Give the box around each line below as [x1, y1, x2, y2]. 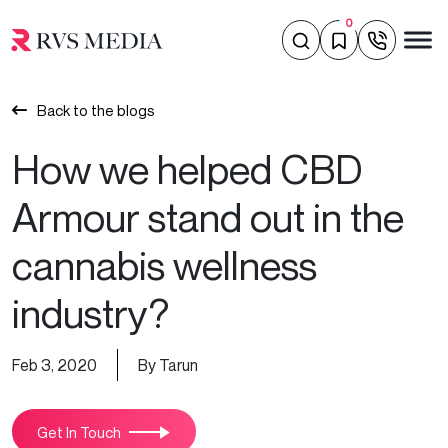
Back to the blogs [37, 101, 155, 119]
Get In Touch [37, 422, 121, 441]
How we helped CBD [12, 145, 363, 193]
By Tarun [138, 355, 198, 375]
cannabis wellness [12, 241, 317, 289]
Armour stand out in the [12, 193, 404, 241]
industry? [12, 289, 169, 337]
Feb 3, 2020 [12, 355, 97, 375]
